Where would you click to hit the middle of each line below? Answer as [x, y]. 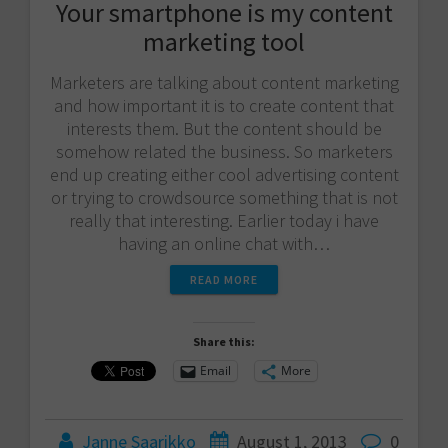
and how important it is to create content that [224, 105]
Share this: [224, 341]
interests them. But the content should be [224, 128]
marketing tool [224, 41]
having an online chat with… [224, 243]
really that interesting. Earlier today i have [224, 220]
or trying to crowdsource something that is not [224, 197]
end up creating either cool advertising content [224, 174]
